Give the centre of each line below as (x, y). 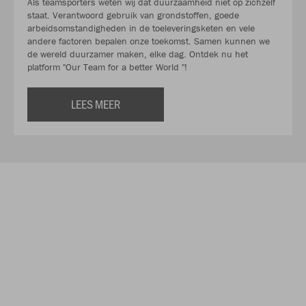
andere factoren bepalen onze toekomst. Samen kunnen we (149, 41)
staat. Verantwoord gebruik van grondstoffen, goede (133, 15)
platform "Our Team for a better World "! (107, 67)
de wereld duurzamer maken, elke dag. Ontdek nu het (138, 54)
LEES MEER (96, 103)
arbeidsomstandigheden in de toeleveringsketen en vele (141, 28)
